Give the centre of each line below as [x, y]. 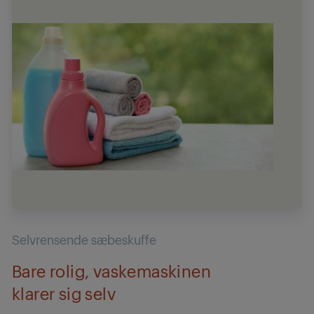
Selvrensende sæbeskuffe [84, 239]
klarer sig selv [64, 293]
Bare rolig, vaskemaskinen [111, 270]
